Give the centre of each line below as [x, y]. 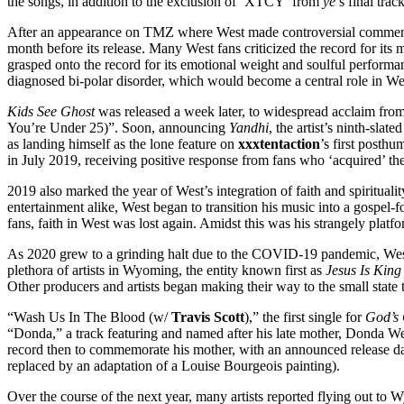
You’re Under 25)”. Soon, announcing [118, 127]
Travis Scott [208, 317]
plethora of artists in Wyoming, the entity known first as [166, 270]
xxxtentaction [279, 143]
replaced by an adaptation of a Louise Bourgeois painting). [174, 365]
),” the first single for [305, 317]
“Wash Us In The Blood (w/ [89, 317]
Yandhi [249, 127]
